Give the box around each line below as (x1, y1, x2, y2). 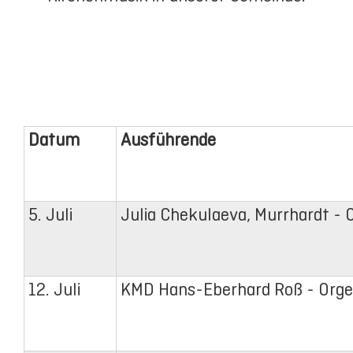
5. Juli (28, 205, 72, 225)
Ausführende (121, 130, 216, 150)
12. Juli (28, 280, 80, 300)
